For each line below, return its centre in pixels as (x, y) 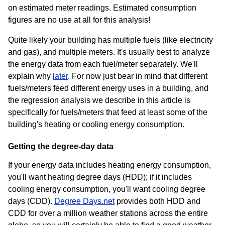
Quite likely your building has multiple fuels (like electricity (110, 40)
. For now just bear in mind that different (138, 76)
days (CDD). (31, 201)
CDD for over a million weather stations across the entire (108, 213)
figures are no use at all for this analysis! (79, 20)
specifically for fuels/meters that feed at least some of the (108, 113)
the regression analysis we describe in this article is (99, 100)
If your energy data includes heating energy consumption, (109, 165)
